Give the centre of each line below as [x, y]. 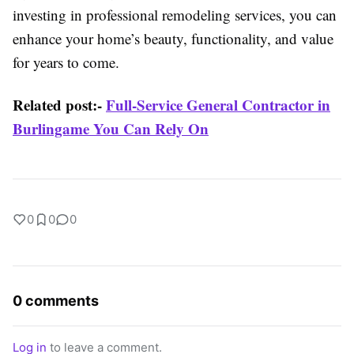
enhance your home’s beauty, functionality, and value [173, 39]
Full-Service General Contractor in [218, 105]
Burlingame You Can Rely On [111, 129]
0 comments [56, 301]
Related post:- [59, 105]
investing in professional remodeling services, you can [175, 15]
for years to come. [66, 62]
